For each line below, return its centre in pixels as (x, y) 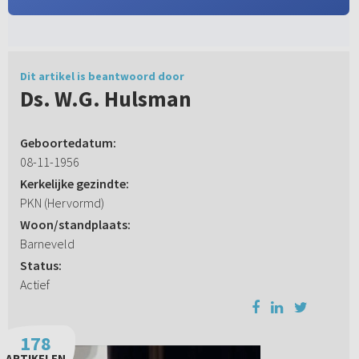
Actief (34, 285)
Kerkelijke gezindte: (74, 184)
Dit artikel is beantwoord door (102, 77)
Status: (40, 266)
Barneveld (47, 244)
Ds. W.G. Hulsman (105, 99)
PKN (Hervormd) (62, 203)
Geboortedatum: (68, 143)
